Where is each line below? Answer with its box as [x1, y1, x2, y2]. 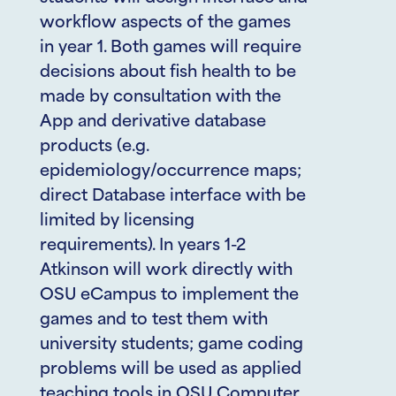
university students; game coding [40, 337, 303, 354]
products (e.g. [40, 139, 148, 156]
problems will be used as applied [40, 362, 301, 378]
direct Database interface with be [40, 188, 306, 205]
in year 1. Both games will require [40, 40, 301, 57]
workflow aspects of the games [40, 15, 291, 32]
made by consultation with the [40, 89, 281, 106]
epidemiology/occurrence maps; [40, 164, 301, 180]
